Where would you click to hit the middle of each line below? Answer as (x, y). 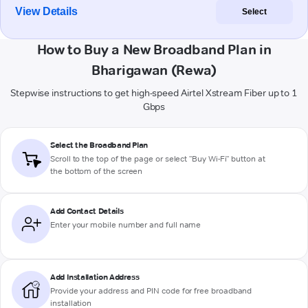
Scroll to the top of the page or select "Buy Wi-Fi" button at (158, 159)
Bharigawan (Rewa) (154, 70)
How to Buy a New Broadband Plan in (154, 50)
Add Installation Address (95, 277)
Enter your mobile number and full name (126, 225)
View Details (47, 12)
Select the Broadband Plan (99, 145)
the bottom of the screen (97, 171)
